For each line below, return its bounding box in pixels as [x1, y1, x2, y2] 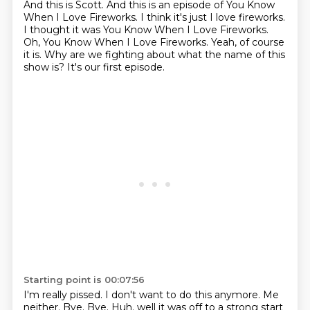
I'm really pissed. [23, 289, 105, 301]
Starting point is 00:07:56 [23, 274, 145, 285]
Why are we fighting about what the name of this [44, 48, 285, 61]
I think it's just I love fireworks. [140, 11, 285, 24]
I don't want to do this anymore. [104, 289, 263, 301]
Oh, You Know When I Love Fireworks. [23, 36, 211, 48]
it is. [23, 48, 44, 61]
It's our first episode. [66, 61, 165, 73]
